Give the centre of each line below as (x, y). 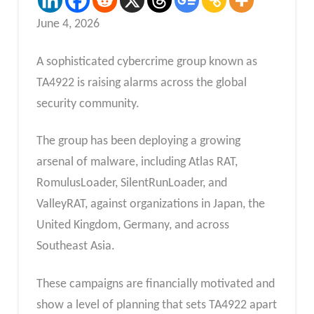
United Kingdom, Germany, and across (132, 226)
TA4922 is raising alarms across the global (141, 83)
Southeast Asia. (75, 247)
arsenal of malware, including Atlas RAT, (137, 163)
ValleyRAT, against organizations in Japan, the (150, 205)
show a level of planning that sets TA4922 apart (156, 305)
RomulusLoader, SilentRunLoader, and (131, 184)
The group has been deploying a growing (138, 142)
